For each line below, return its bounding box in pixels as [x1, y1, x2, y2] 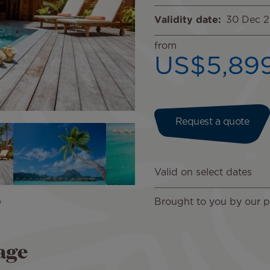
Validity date [154, 16, 218, 25]
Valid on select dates [154, 168, 252, 178]
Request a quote [175, 118, 250, 127]
